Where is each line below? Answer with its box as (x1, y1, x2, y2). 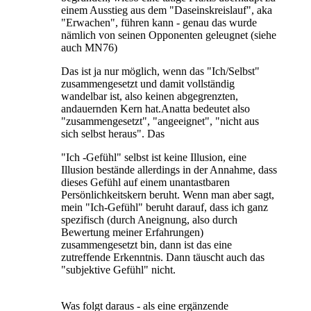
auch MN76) (61, 41, 117, 53)
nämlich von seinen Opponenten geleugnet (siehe (61, 28, 276, 41)
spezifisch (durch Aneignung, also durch (61, 213, 237, 226)
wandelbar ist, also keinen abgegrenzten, (61, 90, 238, 102)
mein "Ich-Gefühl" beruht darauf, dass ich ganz (61, 201, 268, 213)
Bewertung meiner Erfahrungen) (61, 226, 203, 238)
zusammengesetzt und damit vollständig (61, 77, 235, 90)
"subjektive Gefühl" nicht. (61, 263, 176, 276)
